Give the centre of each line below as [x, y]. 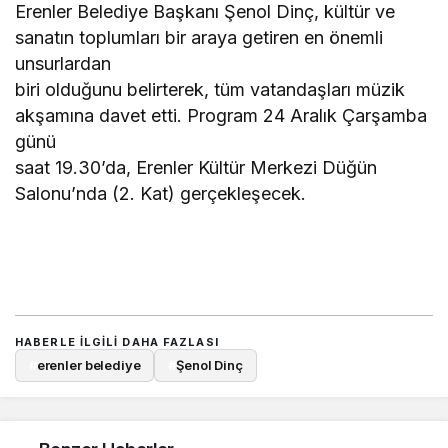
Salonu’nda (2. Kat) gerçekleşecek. [161, 194]
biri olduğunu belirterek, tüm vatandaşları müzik [210, 90]
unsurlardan [63, 64]
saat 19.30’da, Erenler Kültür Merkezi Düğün [196, 168]
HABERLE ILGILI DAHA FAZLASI [117, 342]
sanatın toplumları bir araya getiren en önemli [199, 38]
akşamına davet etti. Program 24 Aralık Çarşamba [221, 116]
